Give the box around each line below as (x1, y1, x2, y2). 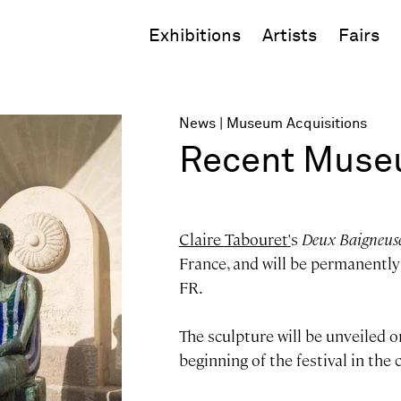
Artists (262, 27, 317, 45)
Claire (178, 229, 225, 250)
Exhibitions (149, 27, 241, 45)
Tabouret (224, 229, 288, 250)
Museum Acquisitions (226, 116, 367, 131)
